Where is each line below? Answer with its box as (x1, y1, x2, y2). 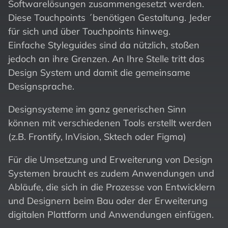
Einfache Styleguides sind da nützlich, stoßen (8, 39, 199, 51)
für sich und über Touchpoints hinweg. (8, 25, 170, 37)
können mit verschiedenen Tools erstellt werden (8, 117, 212, 129)
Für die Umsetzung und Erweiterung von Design (8, 153, 213, 165)
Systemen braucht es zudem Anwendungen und (8, 167, 214, 179)
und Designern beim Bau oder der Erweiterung (8, 194, 208, 207)
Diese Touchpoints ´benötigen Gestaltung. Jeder (8, 11, 211, 23)
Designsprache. (8, 80, 74, 92)
